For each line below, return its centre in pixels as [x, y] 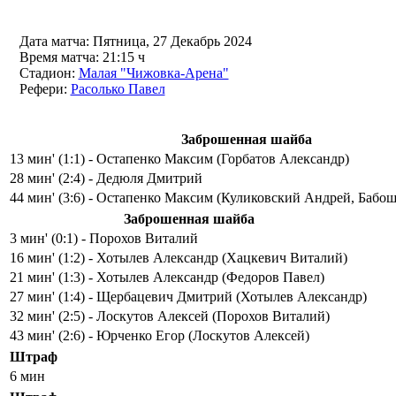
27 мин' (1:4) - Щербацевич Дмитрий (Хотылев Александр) [188, 297]
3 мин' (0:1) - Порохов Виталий [104, 238]
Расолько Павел [118, 89]
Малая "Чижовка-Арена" [153, 73]
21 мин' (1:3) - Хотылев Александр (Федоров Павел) [167, 277]
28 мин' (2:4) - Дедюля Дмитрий [106, 178]
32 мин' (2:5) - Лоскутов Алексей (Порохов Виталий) [170, 316]
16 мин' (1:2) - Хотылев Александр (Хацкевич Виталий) [179, 258]
